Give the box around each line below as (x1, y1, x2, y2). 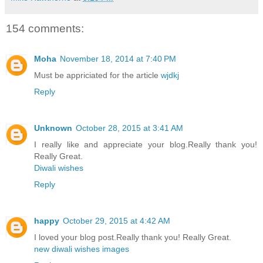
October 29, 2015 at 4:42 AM (63, 216, 170, 226)
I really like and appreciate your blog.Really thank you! (34, 140, 257, 150)
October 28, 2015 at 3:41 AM (76, 123, 183, 133)
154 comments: (6, 22, 84, 35)
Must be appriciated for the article (34, 70, 161, 80)
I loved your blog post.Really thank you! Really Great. (34, 232, 231, 242)
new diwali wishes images (34, 244, 129, 254)
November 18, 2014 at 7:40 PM (60, 54, 176, 64)
